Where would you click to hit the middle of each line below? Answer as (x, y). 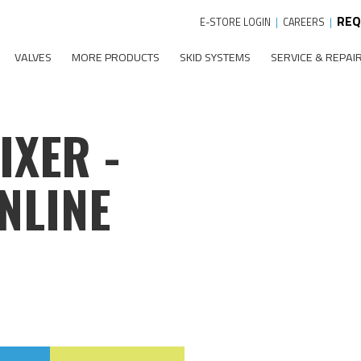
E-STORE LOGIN (235, 23)
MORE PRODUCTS (115, 57)
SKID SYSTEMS (215, 57)
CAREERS (303, 23)
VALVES (33, 57)
